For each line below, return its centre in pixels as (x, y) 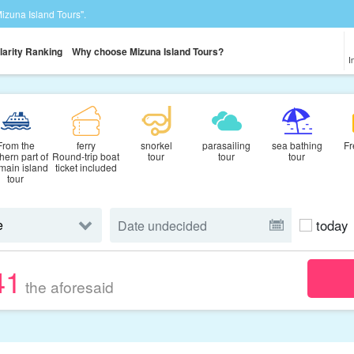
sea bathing (297, 145)
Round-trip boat (86, 156)
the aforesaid (70, 286)
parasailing (226, 145)
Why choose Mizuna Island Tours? (148, 51)
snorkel (156, 145)
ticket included (86, 167)
